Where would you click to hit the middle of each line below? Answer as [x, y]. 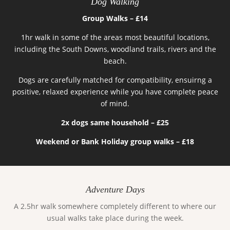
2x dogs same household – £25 [115, 123]
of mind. [115, 104]
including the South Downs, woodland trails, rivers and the [115, 49]
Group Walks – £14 [115, 18]
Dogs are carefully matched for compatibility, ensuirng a [115, 80]
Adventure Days [115, 189]
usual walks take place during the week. [115, 218]
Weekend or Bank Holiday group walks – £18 [115, 142]
